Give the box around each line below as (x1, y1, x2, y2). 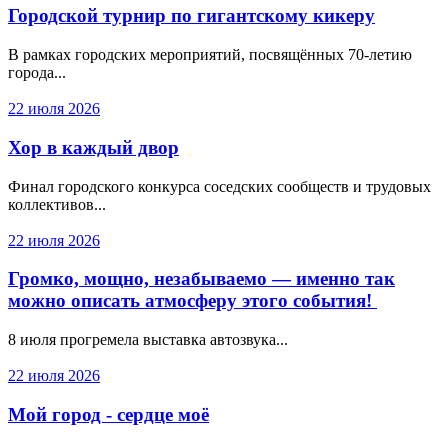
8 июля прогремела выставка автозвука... (8, 331, 288, 349)
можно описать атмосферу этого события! (8, 290, 377, 312)
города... (8, 64, 66, 82)
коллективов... (8, 195, 106, 213)
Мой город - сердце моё (8, 403, 209, 425)
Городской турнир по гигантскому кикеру (8, 5, 375, 27)
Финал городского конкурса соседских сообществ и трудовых (8, 177, 431, 195)
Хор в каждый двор (8, 136, 179, 158)
